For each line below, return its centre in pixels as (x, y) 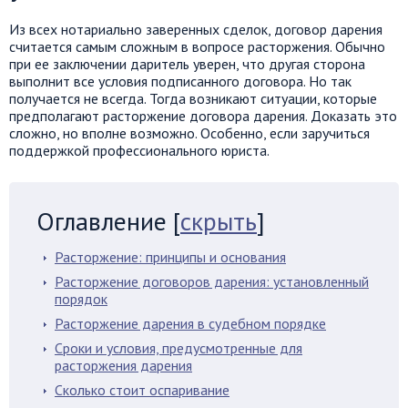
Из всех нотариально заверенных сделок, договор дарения (196, 29)
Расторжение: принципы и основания (170, 257)
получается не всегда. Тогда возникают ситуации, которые (193, 98)
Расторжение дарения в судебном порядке (190, 323)
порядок (81, 299)
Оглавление (102, 221)
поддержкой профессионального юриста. (139, 150)
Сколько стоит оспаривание (142, 390)
